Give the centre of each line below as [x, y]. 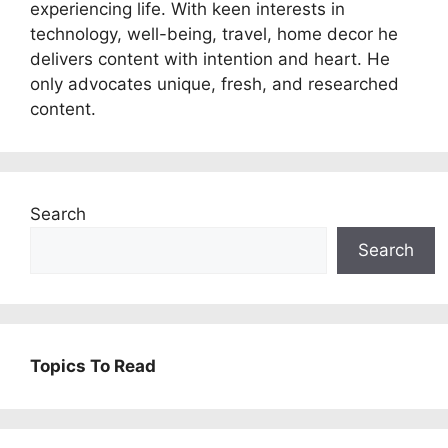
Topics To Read [93, 366]
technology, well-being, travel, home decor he [214, 34]
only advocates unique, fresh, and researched [214, 84]
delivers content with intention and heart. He [210, 59]
